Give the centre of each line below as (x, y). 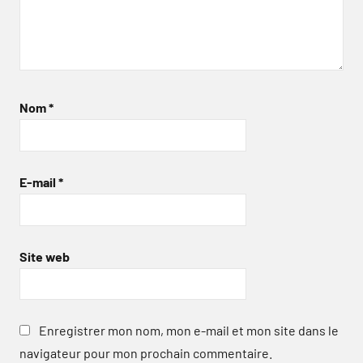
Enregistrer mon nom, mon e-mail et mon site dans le (189, 331)
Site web (45, 256)
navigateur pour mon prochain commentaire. (146, 353)
